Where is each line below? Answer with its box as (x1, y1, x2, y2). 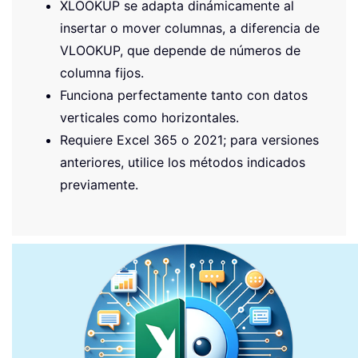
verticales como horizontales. (60, 109, 239, 125)
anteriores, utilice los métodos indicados (60, 153, 305, 170)
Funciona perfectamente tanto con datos (60, 86, 308, 103)
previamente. (60, 176, 138, 193)
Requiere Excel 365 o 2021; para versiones (60, 131, 319, 148)
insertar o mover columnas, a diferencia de (60, 19, 320, 36)
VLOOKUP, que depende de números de (60, 42, 300, 58)
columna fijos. (60, 64, 144, 81)
